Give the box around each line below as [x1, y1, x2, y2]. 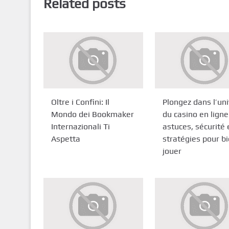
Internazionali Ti [51, 121, 110, 131]
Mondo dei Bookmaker [51, 109, 134, 119]
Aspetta [51, 133, 80, 144]
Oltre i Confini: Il [51, 97, 109, 107]
